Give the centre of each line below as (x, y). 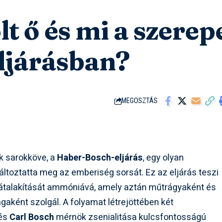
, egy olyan (164, 158)
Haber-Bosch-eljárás (100, 158)
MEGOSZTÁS (140, 101)
